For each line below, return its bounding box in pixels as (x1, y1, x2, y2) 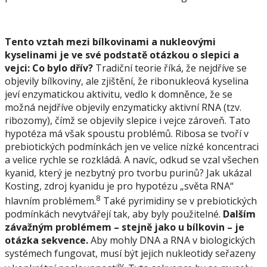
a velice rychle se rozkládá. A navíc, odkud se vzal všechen (5, 153, 259, 166)
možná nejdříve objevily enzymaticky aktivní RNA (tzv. (5, 100, 241, 114)
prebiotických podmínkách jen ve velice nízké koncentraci (5, 139, 259, 153)
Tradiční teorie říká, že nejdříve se (93, 61, 247, 74)
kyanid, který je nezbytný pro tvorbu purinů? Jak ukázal (5, 166, 252, 179)
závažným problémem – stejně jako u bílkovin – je (5, 220, 244, 234)
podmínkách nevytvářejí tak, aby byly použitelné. (5, 207, 223, 221)
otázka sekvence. (5, 233, 88, 247)
